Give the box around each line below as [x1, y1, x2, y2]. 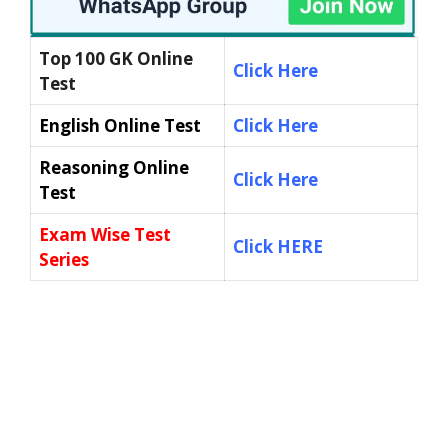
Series [39, 247, 89, 271]
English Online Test [39, 113, 205, 137]
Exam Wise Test [39, 222, 171, 246]
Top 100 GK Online [39, 46, 193, 70]
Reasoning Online [39, 155, 189, 179]
